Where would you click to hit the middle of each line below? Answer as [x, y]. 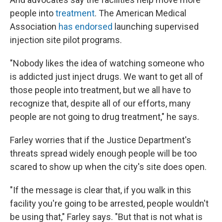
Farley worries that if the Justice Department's [101, 140]
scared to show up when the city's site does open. [108, 166]
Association [34, 26]
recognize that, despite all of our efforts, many [100, 103]
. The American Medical [140, 13]
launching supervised [156, 26]
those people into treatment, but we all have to [100, 90]
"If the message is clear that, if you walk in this [101, 190]
